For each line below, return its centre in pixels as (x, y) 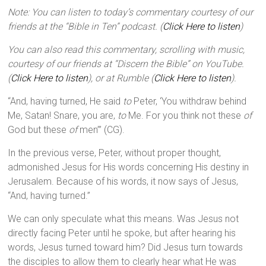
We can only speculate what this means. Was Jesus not (123, 219)
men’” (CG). (101, 130)
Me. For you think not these (185, 116)
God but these (39, 130)
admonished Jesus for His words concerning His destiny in (129, 167)
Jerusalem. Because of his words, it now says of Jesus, (123, 182)
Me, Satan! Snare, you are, (63, 116)
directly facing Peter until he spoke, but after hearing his (122, 233)
